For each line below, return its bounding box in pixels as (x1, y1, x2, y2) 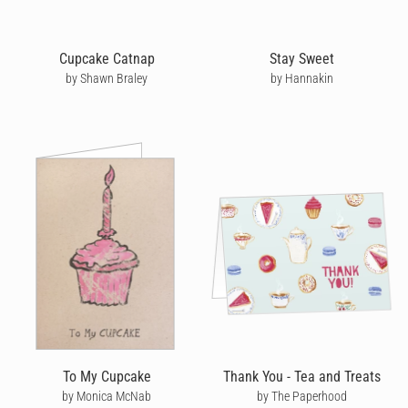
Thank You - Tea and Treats (222, 367, 381, 385)
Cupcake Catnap (58, 50, 155, 67)
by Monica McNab (62, 388, 151, 403)
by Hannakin (270, 71, 333, 86)
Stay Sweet (269, 50, 334, 67)
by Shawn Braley (66, 71, 148, 86)
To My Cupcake (62, 367, 151, 385)
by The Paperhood (256, 388, 347, 403)
